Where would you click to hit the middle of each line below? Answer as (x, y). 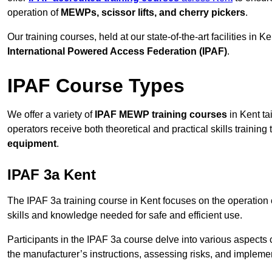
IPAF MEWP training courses (161, 115)
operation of (34, 13)
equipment (32, 144)
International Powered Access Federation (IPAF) (117, 52)
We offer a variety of (51, 115)
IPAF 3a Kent (52, 175)
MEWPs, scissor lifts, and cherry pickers (153, 13)
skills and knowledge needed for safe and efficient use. (125, 216)
